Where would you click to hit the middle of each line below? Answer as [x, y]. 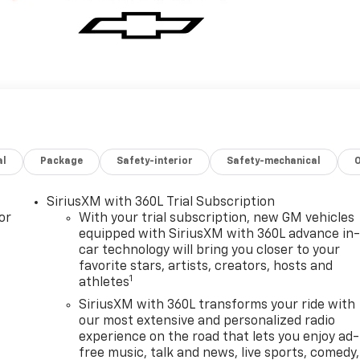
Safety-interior [155, 161]
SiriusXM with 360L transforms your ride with [217, 305]
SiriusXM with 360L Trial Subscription [161, 202]
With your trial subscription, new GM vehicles [217, 218]
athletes [104, 282]
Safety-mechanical [274, 161]
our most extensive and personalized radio [207, 321]
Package [62, 161]
